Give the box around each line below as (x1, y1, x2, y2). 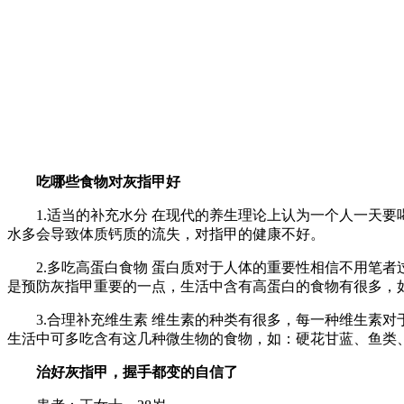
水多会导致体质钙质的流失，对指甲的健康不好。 (7, 226, 325, 243)
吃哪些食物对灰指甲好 (36, 174, 180, 190)
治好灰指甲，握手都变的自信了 (36, 364, 238, 381)
